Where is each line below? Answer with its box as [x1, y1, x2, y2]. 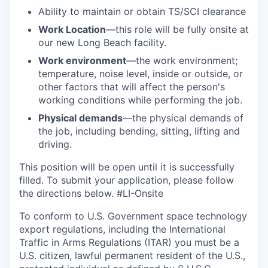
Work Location [38, 23, 106, 35]
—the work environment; [126, 54, 237, 66]
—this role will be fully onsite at [106, 23, 249, 35]
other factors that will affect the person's [38, 81, 225, 93]
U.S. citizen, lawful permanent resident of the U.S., [19, 249, 245, 261]
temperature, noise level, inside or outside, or [38, 68, 243, 80]
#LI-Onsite [117, 187, 163, 199]
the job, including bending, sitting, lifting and [38, 125, 240, 137]
